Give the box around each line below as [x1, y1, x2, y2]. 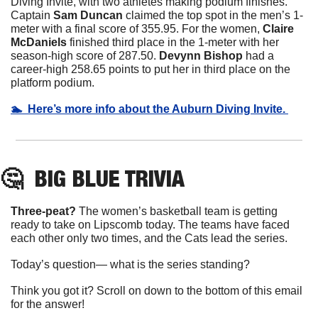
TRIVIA [120, 164, 185, 192]
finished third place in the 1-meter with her [67, 35, 279, 48]
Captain [11, 9, 53, 21]
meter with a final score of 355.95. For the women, [11, 22, 263, 35]
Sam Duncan [53, 9, 123, 21]
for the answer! [11, 297, 84, 310]
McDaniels [11, 35, 67, 48]
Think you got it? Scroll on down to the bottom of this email [11, 284, 302, 297]
